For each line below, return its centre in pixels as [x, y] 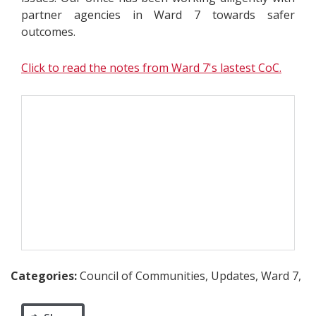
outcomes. [48, 32]
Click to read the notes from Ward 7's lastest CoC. [151, 68]
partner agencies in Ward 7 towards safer [158, 15]
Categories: [45, 276]
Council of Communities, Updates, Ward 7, [190, 276]
